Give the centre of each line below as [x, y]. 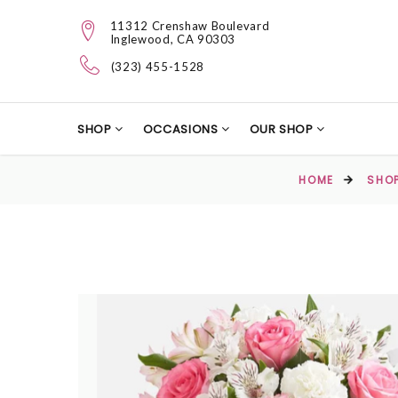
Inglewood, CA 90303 [173, 39]
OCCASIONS [182, 129]
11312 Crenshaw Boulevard [190, 25]
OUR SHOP [283, 129]
